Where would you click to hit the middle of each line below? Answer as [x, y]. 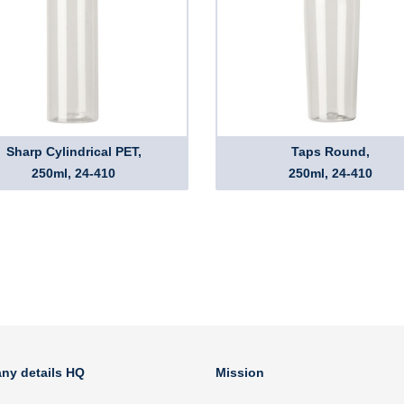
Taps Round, [331, 151]
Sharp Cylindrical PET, [73, 151]
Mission [240, 372]
